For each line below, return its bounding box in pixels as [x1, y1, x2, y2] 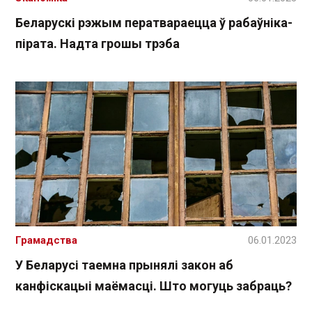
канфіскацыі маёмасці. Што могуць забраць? [15, 279, 292, 294]
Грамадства [15, 234, 77, 247]
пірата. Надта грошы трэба [15, 36, 180, 51]
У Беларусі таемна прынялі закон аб [15, 258, 233, 273]
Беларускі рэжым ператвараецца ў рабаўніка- [15, 15, 292, 30]
